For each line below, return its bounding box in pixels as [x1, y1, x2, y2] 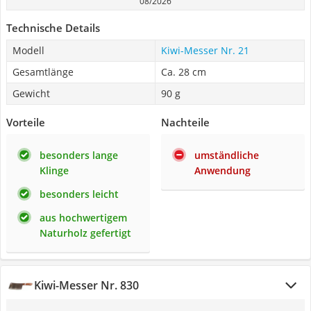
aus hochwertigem [40, 211, 127, 224]
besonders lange [40, 149, 118, 162]
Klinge [40, 164, 69, 177]
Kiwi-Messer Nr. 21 [161, 44, 249, 57]
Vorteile [6, 115, 45, 129]
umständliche [194, 149, 259, 162]
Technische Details [6, 21, 100, 35]
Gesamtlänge [12, 65, 74, 78]
